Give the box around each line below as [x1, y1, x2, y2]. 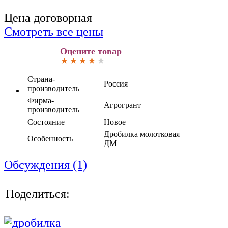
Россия [104, 79, 128, 88]
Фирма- [27, 96, 54, 105]
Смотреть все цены [4, 24, 103, 38]
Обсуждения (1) [4, 158, 87, 172]
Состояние [27, 117, 65, 126]
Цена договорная [4, 11, 92, 24]
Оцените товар [60, 46, 122, 56]
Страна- [27, 74, 55, 83]
